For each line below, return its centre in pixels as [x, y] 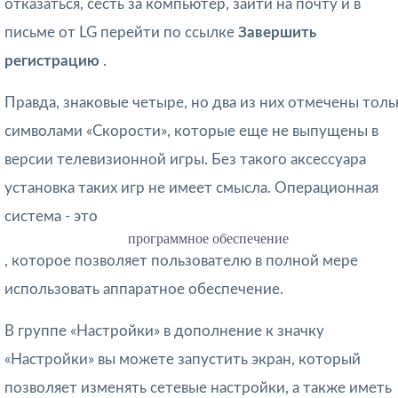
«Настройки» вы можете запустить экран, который [183, 360]
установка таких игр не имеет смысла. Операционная [191, 188]
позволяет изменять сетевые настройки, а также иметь [198, 388]
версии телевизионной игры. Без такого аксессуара [185, 160]
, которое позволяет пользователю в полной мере [181, 261]
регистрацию [54, 61]
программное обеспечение [209, 239]
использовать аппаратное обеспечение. [144, 290]
